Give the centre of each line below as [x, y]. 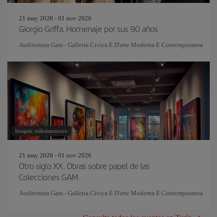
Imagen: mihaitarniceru [41, 131]
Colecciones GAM [48, 177]
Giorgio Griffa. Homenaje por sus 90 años [88, 29]
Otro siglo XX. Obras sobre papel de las [84, 166]
